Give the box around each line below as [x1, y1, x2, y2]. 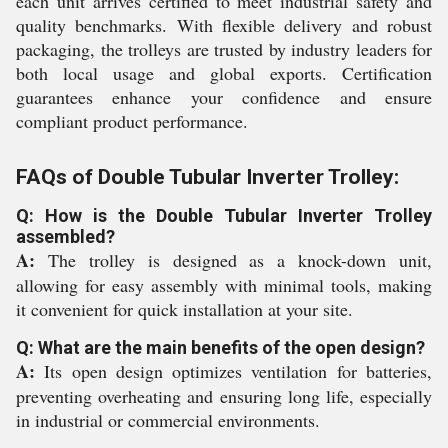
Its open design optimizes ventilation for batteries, [35, 359, 432, 383]
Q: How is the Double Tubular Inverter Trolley [16, 205, 432, 226]
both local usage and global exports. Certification [16, 61, 432, 85]
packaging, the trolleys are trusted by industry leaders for [16, 37, 432, 61]
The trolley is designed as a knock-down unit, [35, 248, 432, 272]
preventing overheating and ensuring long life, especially [16, 384, 432, 408]
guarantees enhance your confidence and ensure [16, 85, 432, 109]
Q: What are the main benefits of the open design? [16, 337, 425, 358]
